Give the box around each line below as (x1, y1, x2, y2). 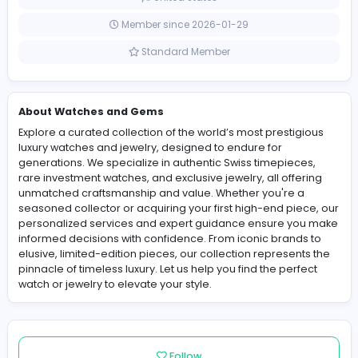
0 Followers (173, 6, 249, 23)
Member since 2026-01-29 (140, 84, 292, 100)
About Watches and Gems (22, 186, 193, 203)
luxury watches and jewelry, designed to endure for (22, 228, 332, 245)
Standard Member (163, 116, 271, 132)
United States (177, 52, 256, 68)
